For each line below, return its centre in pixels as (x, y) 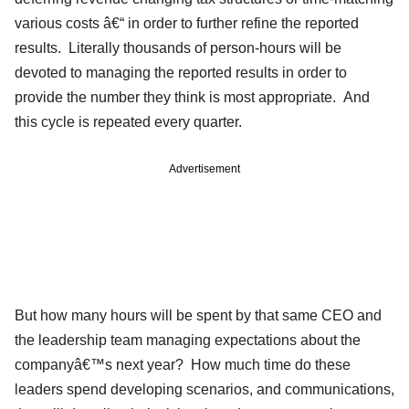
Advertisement (204, 168)
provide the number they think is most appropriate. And (192, 97)
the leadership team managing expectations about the (188, 340)
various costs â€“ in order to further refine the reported (187, 23)
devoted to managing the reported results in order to (181, 72)
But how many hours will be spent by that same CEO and (198, 315)
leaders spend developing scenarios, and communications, (204, 389)
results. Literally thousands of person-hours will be (178, 47)
